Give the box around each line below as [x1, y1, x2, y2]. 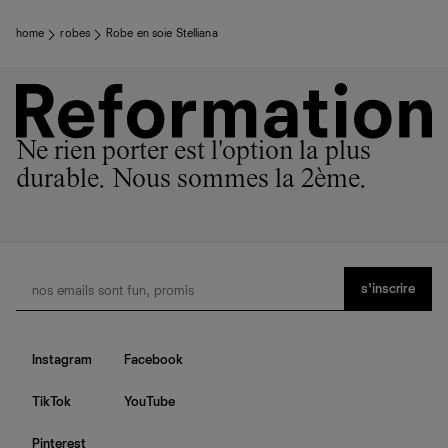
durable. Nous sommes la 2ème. [16, 167, 367, 196]
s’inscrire [361, 282, 415, 297]
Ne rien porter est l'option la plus [16, 139, 371, 168]
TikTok [32, 395, 71, 410]
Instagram [32, 353, 92, 368]
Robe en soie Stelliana [106, 28, 218, 41]
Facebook [124, 353, 183, 368]
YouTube [124, 395, 175, 410]
